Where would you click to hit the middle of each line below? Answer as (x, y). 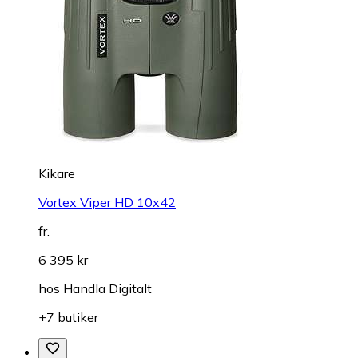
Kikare (57, 174)
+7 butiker (68, 318)
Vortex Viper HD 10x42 (107, 203)
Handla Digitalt (107, 289)
